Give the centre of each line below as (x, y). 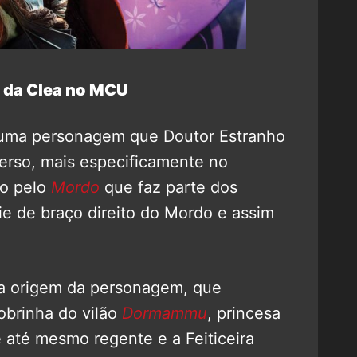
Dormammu (165, 313)
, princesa (244, 313)
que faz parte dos (171, 187)
